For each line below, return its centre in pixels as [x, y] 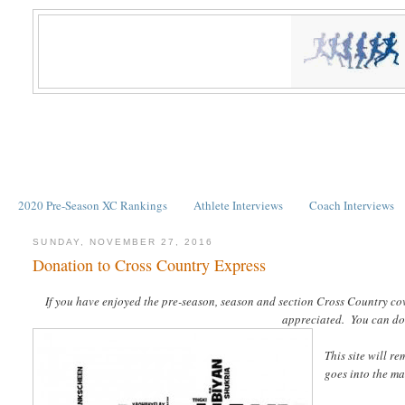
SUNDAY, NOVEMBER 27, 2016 [123, 241]
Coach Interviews [352, 205]
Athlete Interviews [238, 205]
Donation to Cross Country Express [150, 265]
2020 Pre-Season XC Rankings [92, 205]
